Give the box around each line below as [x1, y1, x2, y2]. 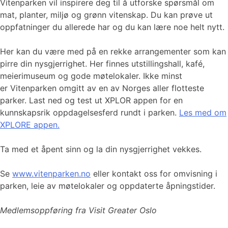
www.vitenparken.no [12, 168, 91, 179]
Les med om [179, 107, 226, 118]
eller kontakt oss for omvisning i [91, 168, 217, 179]
